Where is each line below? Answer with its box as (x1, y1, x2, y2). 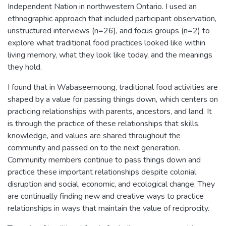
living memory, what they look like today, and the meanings (8, 49, 212, 61)
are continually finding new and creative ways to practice (8, 191, 204, 202)
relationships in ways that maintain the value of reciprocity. (8, 203, 209, 214)
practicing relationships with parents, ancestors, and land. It (8, 106, 212, 117)
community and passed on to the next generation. (8, 142, 180, 153)
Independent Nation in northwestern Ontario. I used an (8, 1, 197, 12)
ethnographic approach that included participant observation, (8, 13, 216, 24)
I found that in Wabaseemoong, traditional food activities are (8, 82, 218, 93)
